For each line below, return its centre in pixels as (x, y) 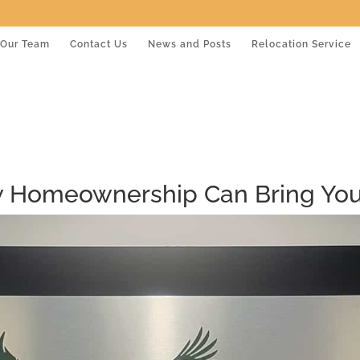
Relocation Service (301, 44)
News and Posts (190, 44)
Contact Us (99, 44)
